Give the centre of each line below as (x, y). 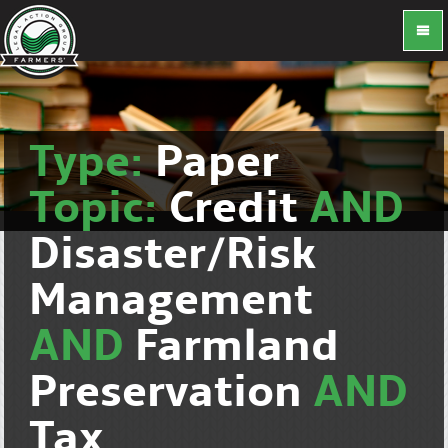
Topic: (99, 210)
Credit (239, 210)
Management (171, 302)
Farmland (237, 348)
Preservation (171, 394)
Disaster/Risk (173, 256)
